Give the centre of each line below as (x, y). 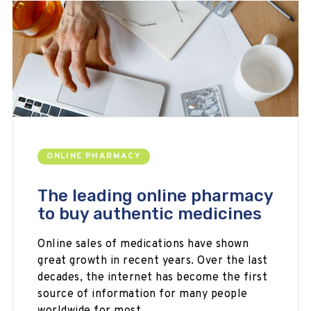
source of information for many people (143, 295)
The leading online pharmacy (155, 196)
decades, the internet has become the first (153, 278)
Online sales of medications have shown (143, 245)
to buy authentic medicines (150, 214)
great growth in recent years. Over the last (153, 261)
